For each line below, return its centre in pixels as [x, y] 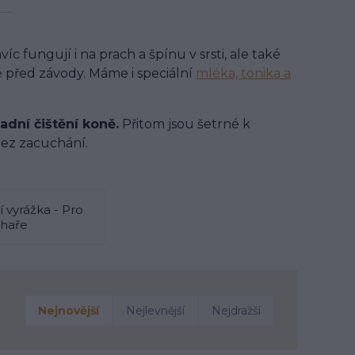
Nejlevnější [155, 310]
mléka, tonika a [243, 73]
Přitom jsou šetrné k [185, 124]
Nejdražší [236, 310]
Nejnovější [69, 310]
